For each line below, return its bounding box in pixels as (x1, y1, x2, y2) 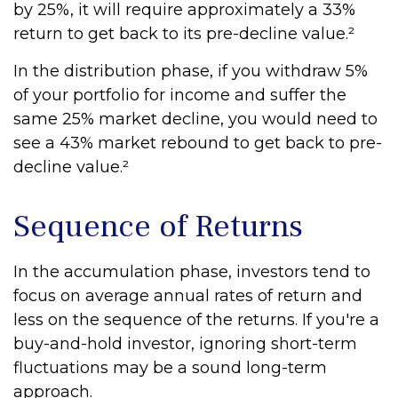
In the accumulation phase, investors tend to (13, 262, 370, 282)
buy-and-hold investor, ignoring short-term (13, 334, 357, 354)
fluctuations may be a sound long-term (13, 358, 327, 378)
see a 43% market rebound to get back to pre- (13, 133, 382, 153)
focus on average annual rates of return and (13, 286, 362, 306)
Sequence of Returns (13, 206, 303, 247)
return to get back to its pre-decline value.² (13, 24, 354, 44)
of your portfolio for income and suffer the (13, 85, 346, 105)
